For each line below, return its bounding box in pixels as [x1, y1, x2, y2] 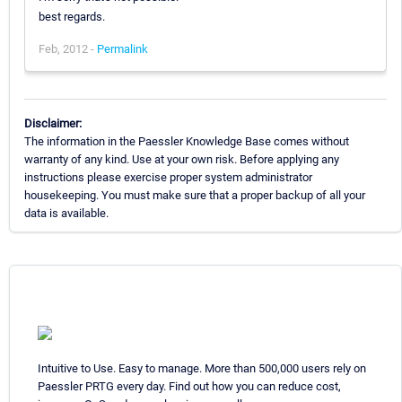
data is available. [24, 205, 109, 220]
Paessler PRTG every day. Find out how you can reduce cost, [38, 379, 341, 393]
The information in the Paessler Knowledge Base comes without [24, 134, 349, 148]
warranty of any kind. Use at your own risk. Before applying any [24, 152, 339, 166]
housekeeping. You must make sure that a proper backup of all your [24, 188, 365, 202]
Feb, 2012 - [39, 41, 97, 56]
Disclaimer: [24, 116, 82, 130]
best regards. [39, 9, 105, 23]
